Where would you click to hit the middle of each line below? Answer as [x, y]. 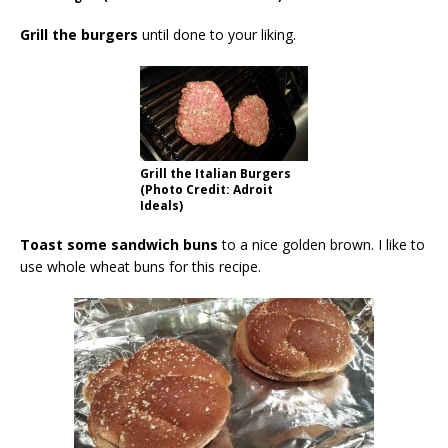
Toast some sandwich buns [119, 244]
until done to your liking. [217, 35]
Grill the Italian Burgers [215, 173]
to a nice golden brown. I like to [321, 244]
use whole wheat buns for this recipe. [140, 266]
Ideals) [161, 205]
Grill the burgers [79, 35]
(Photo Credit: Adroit [206, 189]
